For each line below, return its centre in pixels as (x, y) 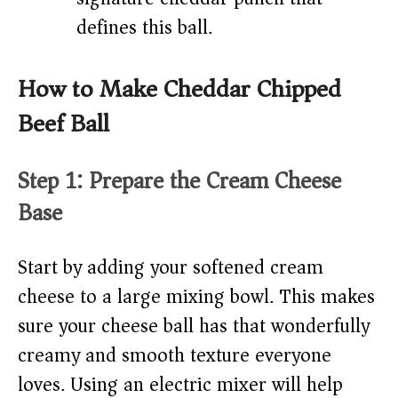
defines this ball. (144, 28)
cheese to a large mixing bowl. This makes (196, 297)
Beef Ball (64, 124)
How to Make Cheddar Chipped (179, 90)
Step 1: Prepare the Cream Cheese (179, 181)
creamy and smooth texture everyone (175, 356)
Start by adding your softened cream (171, 268)
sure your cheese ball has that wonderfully (194, 326)
